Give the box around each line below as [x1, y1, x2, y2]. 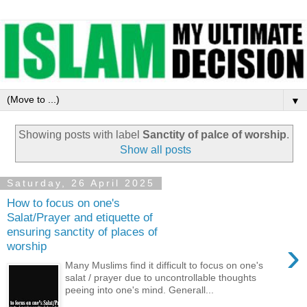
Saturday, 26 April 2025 [7, 177, 155, 189]
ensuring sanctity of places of [7, 224, 158, 238]
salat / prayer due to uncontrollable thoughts [65, 272, 257, 284]
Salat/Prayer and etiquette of [7, 210, 153, 224]
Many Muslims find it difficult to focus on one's [65, 260, 264, 271]
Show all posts [120, 144, 192, 156]
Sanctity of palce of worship [142, 129, 286, 141]
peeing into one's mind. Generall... [65, 284, 214, 296]
